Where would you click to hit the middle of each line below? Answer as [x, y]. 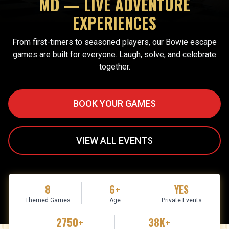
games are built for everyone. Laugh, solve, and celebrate [114, 55]
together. [114, 67]
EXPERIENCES [114, 23]
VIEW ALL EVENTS [114, 141]
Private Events [181, 200]
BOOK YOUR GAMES [114, 104]
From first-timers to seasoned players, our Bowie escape [114, 42]
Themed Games [48, 200]
